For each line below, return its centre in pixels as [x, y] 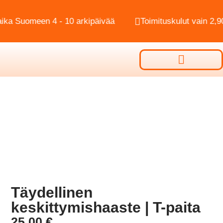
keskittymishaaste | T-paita [106, 207]
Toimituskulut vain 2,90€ [171, 21]
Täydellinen [52, 192]
